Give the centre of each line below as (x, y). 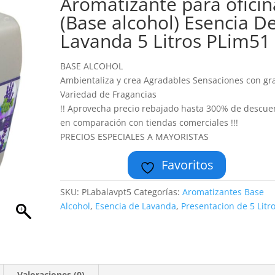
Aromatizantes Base (223, 192)
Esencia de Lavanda (136, 206)
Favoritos (188, 165)
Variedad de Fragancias (109, 94)
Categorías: (158, 192)
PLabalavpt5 (107, 192)
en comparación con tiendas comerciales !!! (149, 122)
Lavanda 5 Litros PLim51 (165, 41)
